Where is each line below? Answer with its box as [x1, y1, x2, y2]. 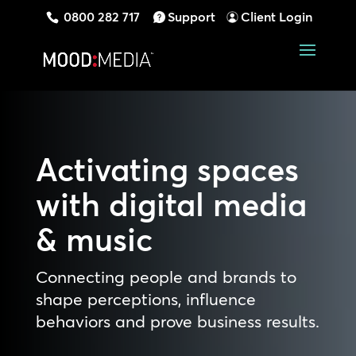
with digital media [35, 185, 307, 224]
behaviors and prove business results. [35, 311, 319, 331]
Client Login [241, 9, 313, 25]
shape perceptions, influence [35, 288, 256, 309]
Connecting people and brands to [35, 266, 296, 287]
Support [168, 9, 216, 25]
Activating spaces [35, 150, 299, 189]
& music [35, 220, 153, 259]
